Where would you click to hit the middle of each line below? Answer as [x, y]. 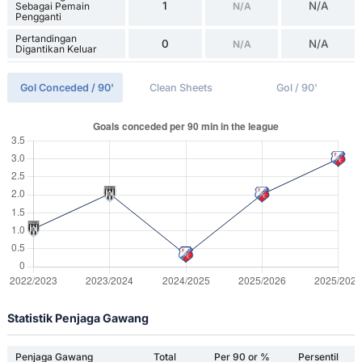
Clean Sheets [181, 88]
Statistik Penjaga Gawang [78, 318]
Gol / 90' [297, 88]
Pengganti [38, 17]
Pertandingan [46, 39]
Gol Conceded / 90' [67, 88]
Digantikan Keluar [56, 49]
